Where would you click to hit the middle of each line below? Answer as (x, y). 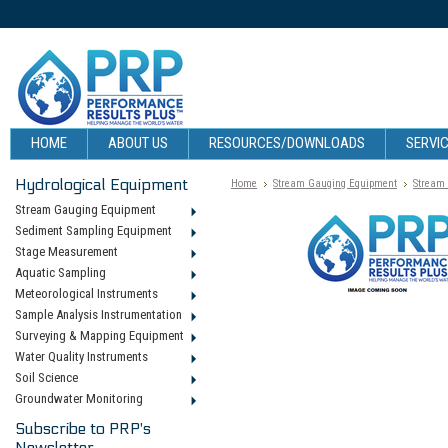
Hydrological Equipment (101, 184)
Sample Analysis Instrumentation (98, 314)
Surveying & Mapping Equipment (99, 335)
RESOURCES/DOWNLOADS (287, 143)
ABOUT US (138, 143)
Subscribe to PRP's (83, 428)
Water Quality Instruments (81, 356)
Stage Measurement (66, 251)
